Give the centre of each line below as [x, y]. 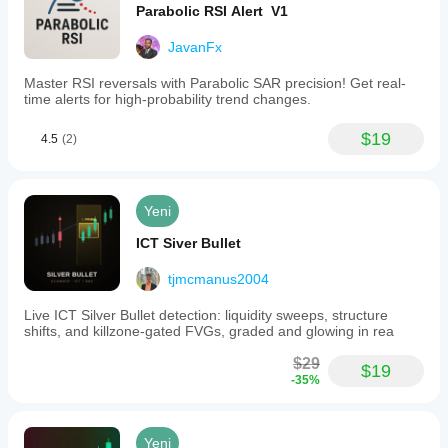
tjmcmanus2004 [218, 279]
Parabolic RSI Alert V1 [212, 11]
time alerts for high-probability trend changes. [167, 99]
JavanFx [195, 47]
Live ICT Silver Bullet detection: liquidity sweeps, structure [206, 315]
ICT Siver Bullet [188, 243]
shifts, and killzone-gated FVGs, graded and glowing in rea [209, 331]
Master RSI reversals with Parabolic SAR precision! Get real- [215, 83]
